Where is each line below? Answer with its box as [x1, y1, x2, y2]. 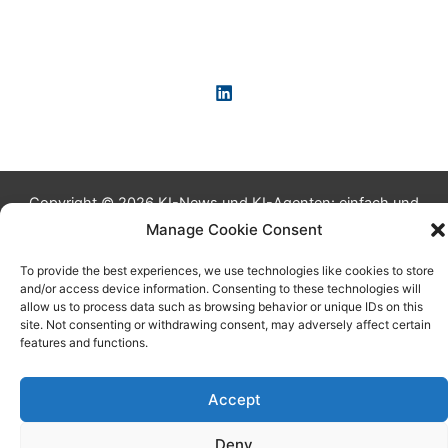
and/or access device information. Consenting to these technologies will [20, 281, 421, 296]
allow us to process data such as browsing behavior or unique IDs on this [20, 299, 423, 314]
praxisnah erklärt [167, 218, 281, 237]
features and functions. [20, 335, 148, 350]
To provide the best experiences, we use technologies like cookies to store [20, 263, 434, 278]
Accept [207, 389, 261, 409]
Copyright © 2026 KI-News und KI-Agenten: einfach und [29, 194, 419, 213]
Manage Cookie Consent [145, 220, 323, 239]
